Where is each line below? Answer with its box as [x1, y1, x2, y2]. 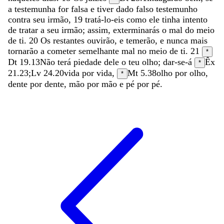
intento [182, 14, 207, 24]
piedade [73, 56, 104, 67]
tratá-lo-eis [85, 14, 126, 24]
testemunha [14, 3, 58, 14]
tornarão [8, 45, 40, 56]
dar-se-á [163, 56, 194, 67]
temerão [126, 35, 155, 45]
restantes [53, 35, 87, 45]
